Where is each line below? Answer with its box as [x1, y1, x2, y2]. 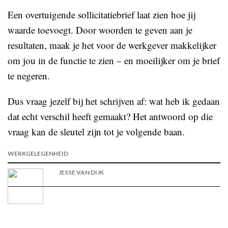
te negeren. [8, 69, 50, 82]
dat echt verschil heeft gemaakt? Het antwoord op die [8, 110, 213, 123]
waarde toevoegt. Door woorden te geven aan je [8, 23, 192, 36]
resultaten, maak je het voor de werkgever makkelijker [8, 39, 216, 51]
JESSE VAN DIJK [59, 168, 104, 176]
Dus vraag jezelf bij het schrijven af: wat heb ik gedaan [8, 95, 220, 107]
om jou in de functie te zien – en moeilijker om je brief [8, 54, 220, 67]
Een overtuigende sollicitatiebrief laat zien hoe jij [8, 8, 195, 21]
